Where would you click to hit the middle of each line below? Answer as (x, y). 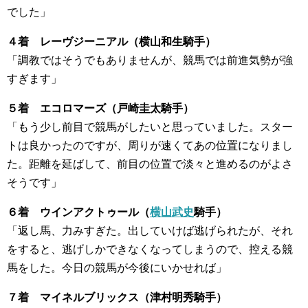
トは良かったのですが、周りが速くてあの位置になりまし (150, 145)
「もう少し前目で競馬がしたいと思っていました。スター (150, 126)
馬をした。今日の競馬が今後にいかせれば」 (117, 267)
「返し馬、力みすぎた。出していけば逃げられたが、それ (150, 230)
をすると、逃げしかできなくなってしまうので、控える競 (150, 249)
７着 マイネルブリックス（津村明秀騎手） (117, 297)
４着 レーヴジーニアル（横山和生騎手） (111, 41)
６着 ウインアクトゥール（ (78, 212)
